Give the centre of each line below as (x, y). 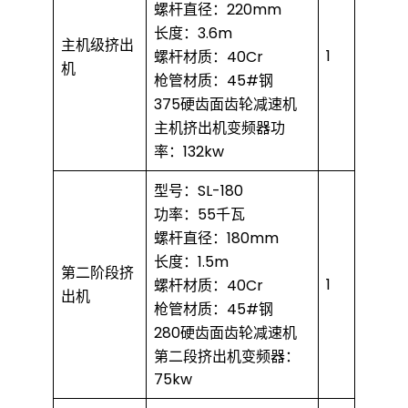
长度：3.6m (193, 34)
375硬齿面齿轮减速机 (225, 105)
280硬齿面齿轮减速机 (225, 333)
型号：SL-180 (199, 191)
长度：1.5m (191, 262)
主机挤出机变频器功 (219, 128)
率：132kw (189, 152)
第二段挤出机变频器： (227, 357)
